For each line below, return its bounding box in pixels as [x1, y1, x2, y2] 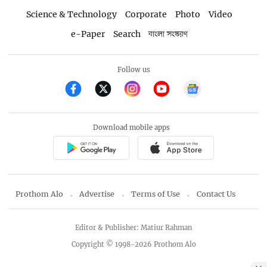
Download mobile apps [93, 123, 170, 132]
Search [113, 29, 141, 40]
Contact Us [196, 190, 235, 199]
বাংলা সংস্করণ [148, 29, 188, 41]
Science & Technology [26, 9, 117, 20]
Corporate [125, 9, 167, 20]
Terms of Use [131, 190, 180, 199]
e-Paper [70, 29, 105, 40]
